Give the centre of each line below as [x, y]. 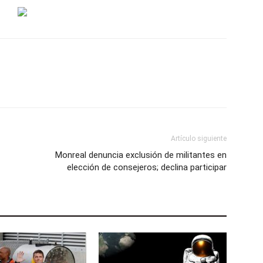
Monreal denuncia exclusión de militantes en [141, 155]
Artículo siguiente [199, 139]
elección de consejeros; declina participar [147, 168]
